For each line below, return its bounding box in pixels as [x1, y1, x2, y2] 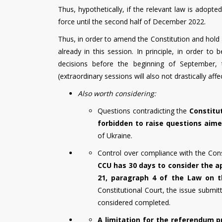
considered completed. [98, 197, 170, 207]
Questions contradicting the [98, 106, 189, 115]
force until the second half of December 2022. [58, 16, 206, 26]
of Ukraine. [98, 130, 132, 140]
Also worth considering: [78, 88, 156, 98]
